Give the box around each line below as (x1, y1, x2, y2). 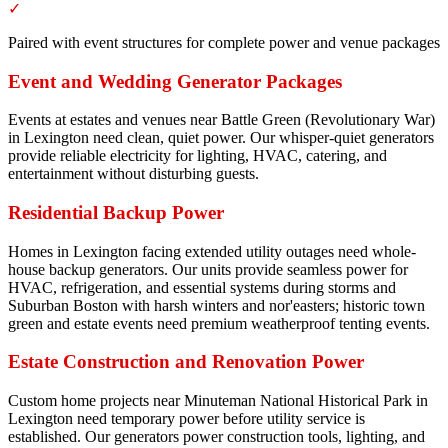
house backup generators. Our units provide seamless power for (8, 260, 408, 278)
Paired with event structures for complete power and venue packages (8, 33, 440, 51)
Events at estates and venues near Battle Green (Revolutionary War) (8, 111, 435, 129)
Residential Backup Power (8, 201, 224, 223)
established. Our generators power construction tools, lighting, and (8, 428, 425, 446)
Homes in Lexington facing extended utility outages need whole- (8, 242, 416, 260)
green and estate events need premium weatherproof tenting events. (8, 314, 430, 332)
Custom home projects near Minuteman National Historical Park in (8, 392, 428, 410)
